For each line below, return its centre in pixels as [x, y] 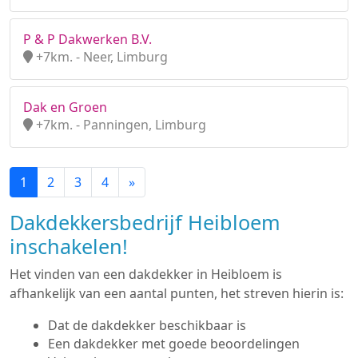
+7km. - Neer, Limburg [100, 57]
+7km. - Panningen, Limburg [119, 125]
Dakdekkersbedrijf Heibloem [145, 222]
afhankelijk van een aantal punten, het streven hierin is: [177, 293]
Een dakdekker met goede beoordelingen [175, 344]
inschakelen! [69, 246]
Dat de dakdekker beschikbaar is [147, 325]
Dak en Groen [65, 107]
